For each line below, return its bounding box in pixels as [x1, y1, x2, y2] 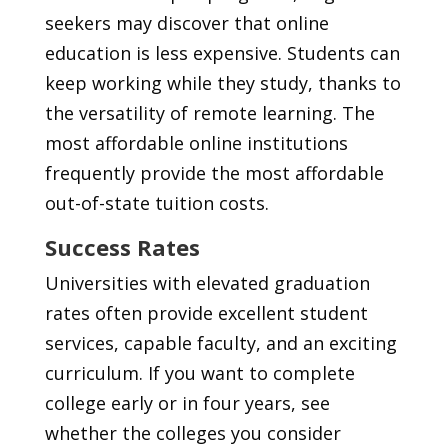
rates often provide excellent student [44, 301, 368, 326]
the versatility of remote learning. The [44, 101, 375, 126]
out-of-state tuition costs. [44, 191, 269, 216]
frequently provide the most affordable [44, 161, 384, 186]
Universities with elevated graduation [44, 271, 370, 296]
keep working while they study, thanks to [44, 71, 401, 96]
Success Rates [44, 232, 200, 263]
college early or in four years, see [44, 391, 330, 416]
